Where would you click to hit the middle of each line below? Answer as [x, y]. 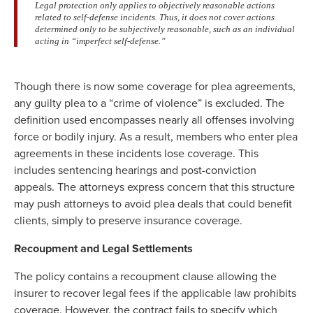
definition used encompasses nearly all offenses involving [154, 120]
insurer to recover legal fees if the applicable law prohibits [155, 293]
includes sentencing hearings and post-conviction [135, 170]
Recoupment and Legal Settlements [103, 249]
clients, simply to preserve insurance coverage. [128, 221]
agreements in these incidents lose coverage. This [136, 154]
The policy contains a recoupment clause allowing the [145, 277]
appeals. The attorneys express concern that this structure [154, 187]
